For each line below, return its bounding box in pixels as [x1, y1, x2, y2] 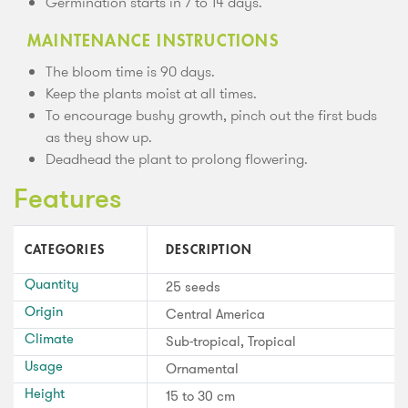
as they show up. [46, 126, 152, 148]
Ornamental [166, 358, 239, 379]
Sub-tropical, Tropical [166, 331, 296, 352]
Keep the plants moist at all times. [46, 82, 257, 104]
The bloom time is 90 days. [46, 60, 215, 82]
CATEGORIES [25, 242, 105, 256]
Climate [25, 328, 74, 349]
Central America [166, 303, 265, 324]
